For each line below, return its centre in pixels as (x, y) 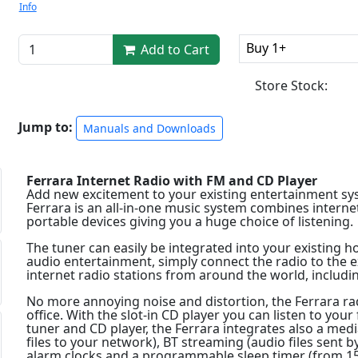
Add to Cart (174, 49)
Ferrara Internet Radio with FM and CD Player (171, 180)
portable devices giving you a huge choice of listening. (189, 221)
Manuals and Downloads (149, 128)
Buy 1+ (267, 48)
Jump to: (47, 127)
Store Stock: (292, 85)
